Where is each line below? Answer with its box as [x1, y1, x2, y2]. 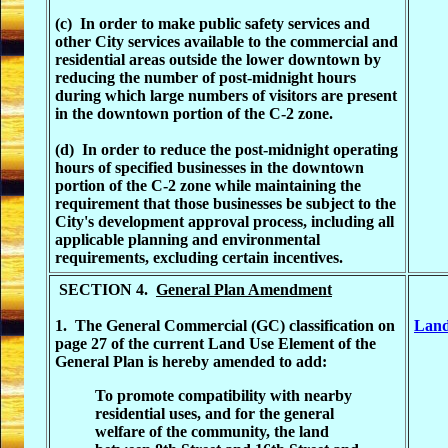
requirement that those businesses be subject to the [55, 195, 396, 212]
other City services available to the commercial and [55, 33, 398, 50]
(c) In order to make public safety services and [55, 15, 370, 32]
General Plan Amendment [156, 281, 332, 298]
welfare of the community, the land [95, 423, 329, 440]
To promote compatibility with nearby [95, 387, 352, 404]
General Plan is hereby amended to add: [55, 353, 327, 370]
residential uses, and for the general [95, 405, 334, 422]
